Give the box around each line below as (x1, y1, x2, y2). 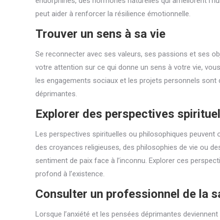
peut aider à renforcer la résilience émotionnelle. (35, 9, 191, 18)
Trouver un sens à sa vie (35, 27, 165, 41)
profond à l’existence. (35, 169, 105, 178)
